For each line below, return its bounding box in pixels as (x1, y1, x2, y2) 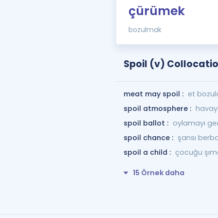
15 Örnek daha (132, 168, 184, 178)
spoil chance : (123, 133, 175, 143)
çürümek (128, 2, 185, 19)
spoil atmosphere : (123, 104, 193, 113)
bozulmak (128, 25, 162, 35)
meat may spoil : (123, 89, 185, 99)
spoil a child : (123, 147, 173, 157)
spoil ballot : (123, 118, 170, 128)
